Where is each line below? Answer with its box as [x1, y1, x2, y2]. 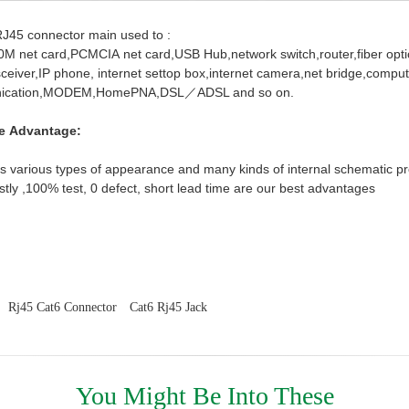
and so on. [229, 85, 294, 100]
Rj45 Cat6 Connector [8, 300, 117, 314]
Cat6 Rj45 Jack [130, 300, 207, 314]
